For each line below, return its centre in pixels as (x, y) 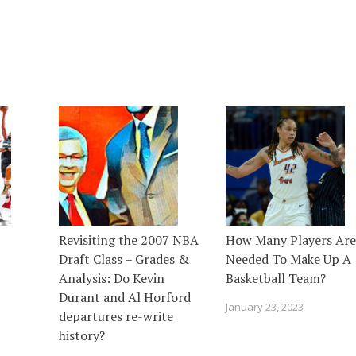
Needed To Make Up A (288, 259)
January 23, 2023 (265, 306)
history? (82, 335)
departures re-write (116, 316)
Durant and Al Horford (125, 297)
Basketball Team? (276, 278)
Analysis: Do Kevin (112, 278)
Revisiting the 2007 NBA (129, 240)
